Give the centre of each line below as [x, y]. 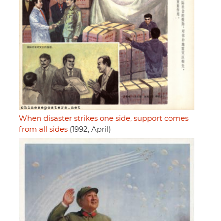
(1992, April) [89, 129]
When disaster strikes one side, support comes [104, 118]
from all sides [43, 129]
